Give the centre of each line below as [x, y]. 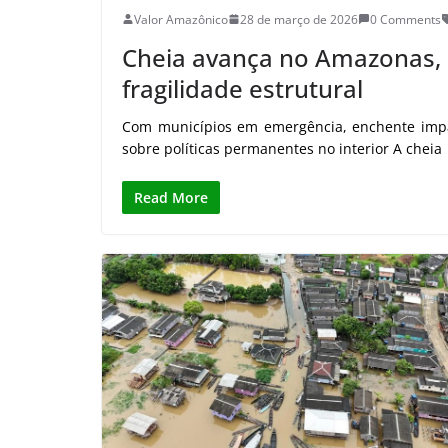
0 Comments [405, 19]
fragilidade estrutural [242, 88]
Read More [171, 197]
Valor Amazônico [181, 19]
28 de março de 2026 [299, 19]
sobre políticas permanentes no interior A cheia [282, 148]
